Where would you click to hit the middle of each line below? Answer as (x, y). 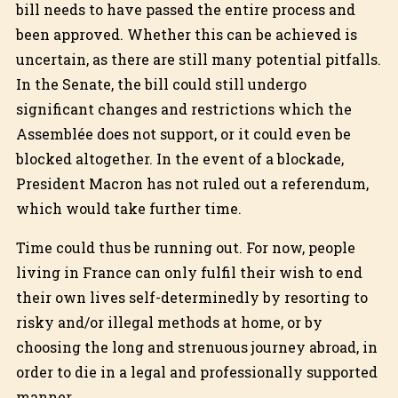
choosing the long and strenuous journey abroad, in (196, 346)
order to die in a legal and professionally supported (196, 371)
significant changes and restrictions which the (183, 108)
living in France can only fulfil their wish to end (189, 272)
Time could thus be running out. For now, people (185, 247)
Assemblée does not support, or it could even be (183, 133)
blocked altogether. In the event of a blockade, (179, 158)
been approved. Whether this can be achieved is (186, 34)
